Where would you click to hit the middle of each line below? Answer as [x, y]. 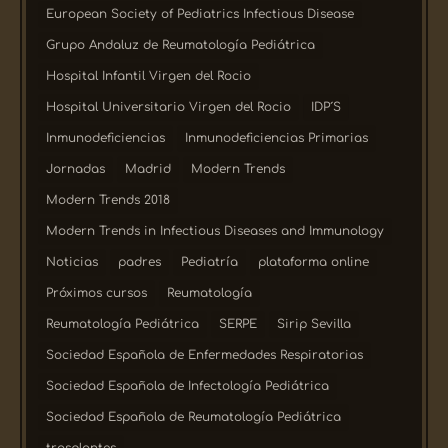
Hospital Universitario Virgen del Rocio [169, 106]
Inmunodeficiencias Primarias [277, 137]
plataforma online [314, 261]
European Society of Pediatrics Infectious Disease [200, 13]
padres [140, 261]
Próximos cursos [97, 292]
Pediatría [210, 261]
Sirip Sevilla [314, 323]
